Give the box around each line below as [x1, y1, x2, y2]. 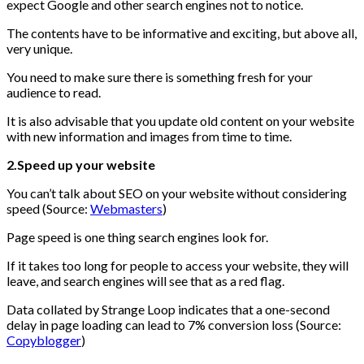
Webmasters [90, 201, 162, 217]
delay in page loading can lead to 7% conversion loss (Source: [6, 317, 341, 333]
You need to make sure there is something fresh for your [6, 69, 313, 85]
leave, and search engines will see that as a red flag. [6, 273, 284, 289]
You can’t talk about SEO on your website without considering [6, 185, 347, 201]
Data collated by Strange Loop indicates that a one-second [6, 301, 330, 318]
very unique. [6, 41, 72, 57]
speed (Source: [6, 201, 90, 217]
